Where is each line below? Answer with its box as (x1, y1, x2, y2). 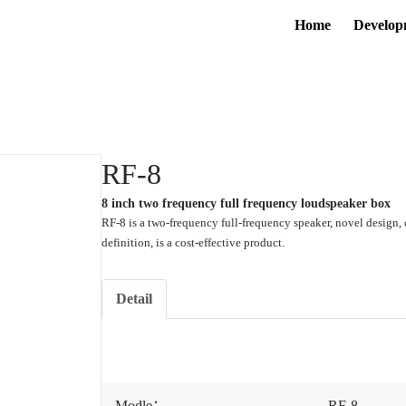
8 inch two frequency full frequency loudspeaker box (101, 197, 391, 210)
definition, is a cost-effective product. (101, 236, 285, 249)
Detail (116, 291, 152, 306)
